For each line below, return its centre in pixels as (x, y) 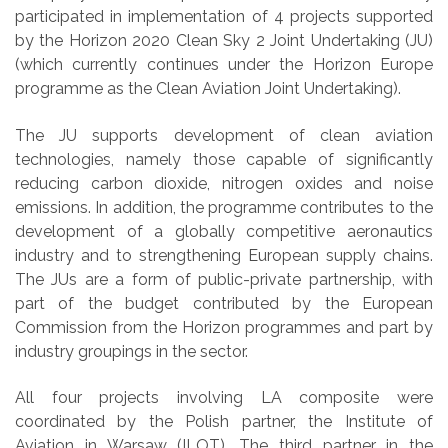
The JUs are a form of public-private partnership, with (224, 279)
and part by (387, 327)
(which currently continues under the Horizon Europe (224, 65)
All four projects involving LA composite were (224, 397)
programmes (293, 327)
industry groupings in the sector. (131, 351)
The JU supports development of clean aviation (224, 135)
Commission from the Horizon (130, 327)
